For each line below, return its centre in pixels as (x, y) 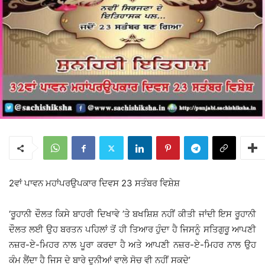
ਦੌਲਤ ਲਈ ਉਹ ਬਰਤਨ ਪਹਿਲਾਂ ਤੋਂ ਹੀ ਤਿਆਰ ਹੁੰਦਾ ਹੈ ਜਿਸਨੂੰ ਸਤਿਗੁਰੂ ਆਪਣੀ (132, 230)
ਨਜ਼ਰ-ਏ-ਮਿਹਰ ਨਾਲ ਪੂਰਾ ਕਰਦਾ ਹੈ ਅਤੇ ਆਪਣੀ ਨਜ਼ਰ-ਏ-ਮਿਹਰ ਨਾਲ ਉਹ (132, 245)
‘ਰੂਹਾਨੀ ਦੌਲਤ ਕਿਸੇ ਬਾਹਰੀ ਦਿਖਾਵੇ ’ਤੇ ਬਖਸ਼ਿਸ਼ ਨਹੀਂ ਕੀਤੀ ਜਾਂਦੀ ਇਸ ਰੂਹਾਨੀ (132, 214)
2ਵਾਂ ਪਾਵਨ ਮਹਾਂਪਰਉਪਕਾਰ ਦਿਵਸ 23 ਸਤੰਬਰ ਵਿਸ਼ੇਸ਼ (94, 183)
